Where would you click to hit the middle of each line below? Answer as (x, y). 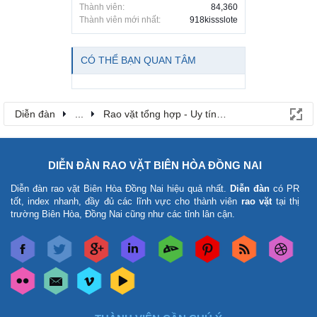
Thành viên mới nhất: (120, 19)
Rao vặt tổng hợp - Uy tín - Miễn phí (184, 114)
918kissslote (214, 19)
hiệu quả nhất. (197, 188)
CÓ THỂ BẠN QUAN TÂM (138, 60)
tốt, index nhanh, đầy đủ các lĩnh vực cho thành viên (126, 201)
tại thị (286, 201)
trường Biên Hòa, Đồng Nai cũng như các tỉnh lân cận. (123, 214)
